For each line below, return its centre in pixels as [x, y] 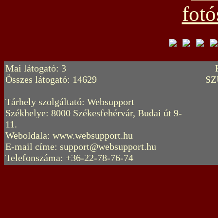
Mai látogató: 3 [36, 68]
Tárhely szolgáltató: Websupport [70, 102]
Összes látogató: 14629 [51, 79]
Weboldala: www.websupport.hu [69, 135]
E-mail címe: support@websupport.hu [81, 146]
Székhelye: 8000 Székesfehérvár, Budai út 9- [94, 113]
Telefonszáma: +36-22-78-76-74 [70, 158]
